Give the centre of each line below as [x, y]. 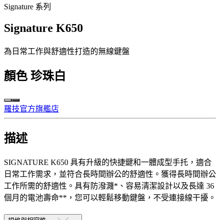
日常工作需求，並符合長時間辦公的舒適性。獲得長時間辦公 [110, 174]
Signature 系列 [27, 7]
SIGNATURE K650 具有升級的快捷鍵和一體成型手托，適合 [108, 162]
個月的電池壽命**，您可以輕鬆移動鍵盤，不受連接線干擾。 [110, 197]
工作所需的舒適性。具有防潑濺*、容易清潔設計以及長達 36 [109, 186]
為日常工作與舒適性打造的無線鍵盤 [67, 52]
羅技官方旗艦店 [31, 109]
